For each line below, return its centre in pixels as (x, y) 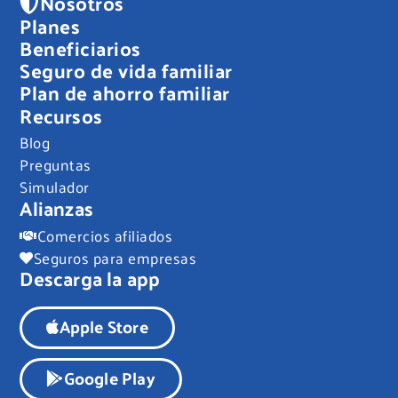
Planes (50, 25)
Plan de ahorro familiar (125, 92)
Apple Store (103, 326)
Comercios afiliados (105, 236)
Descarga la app (90, 278)
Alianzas (57, 207)
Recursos (61, 115)
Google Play (109, 377)
